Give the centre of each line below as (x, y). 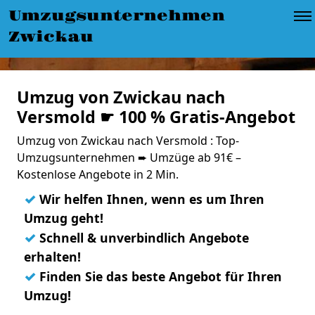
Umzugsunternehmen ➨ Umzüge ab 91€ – (129, 157)
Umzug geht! (64, 218)
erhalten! (52, 257)
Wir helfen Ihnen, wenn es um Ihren (150, 199)
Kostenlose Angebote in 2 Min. (98, 174)
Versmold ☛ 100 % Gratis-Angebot (156, 117)
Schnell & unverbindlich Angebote (142, 238)
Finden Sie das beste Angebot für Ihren (159, 276)
